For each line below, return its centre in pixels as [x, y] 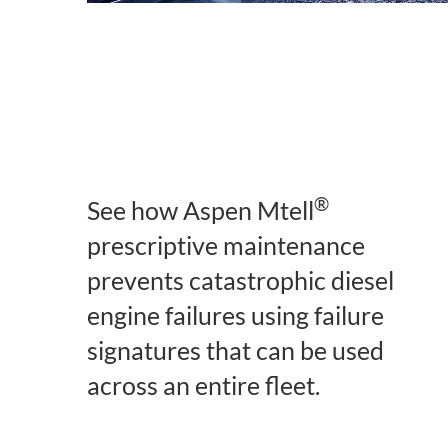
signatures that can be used [235, 350]
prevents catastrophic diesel [240, 280]
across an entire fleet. [203, 385]
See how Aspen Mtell [200, 210]
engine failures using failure [235, 315]
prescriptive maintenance [226, 245]
